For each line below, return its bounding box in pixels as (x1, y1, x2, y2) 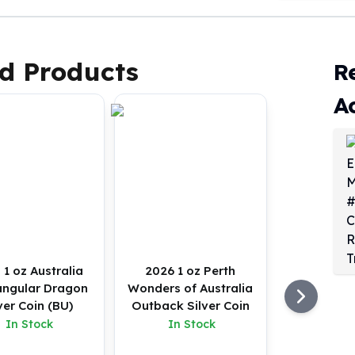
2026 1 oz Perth (145, 263, 236, 278)
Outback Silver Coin (131, 298, 250, 313)
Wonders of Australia (128, 281, 254, 296)
